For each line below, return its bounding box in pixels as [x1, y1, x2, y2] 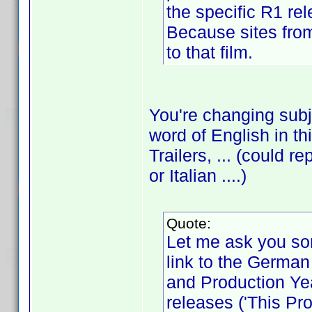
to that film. [166, 42, 253, 62]
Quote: [166, 215, 211, 231]
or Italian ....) [149, 166, 247, 185]
